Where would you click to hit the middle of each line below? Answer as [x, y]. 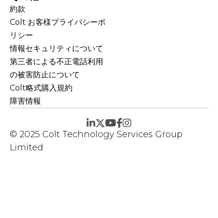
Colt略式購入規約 [41, 88]
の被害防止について [45, 74]
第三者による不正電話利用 [56, 61]
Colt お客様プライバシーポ [58, 22]
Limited [27, 147]
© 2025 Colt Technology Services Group [96, 134]
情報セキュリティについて [56, 48]
